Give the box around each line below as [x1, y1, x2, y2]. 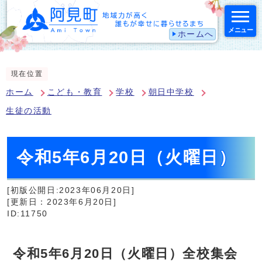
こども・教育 [47, 88, 102, 97]
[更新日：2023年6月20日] [7, 198, 117, 207]
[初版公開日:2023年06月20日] [7, 186, 135, 195]
